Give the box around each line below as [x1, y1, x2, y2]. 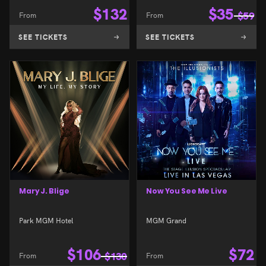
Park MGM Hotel [19, 214, 73, 225]
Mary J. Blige [19, 185, 69, 196]
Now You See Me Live [146, 185, 227, 196]
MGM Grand [146, 214, 186, 225]
